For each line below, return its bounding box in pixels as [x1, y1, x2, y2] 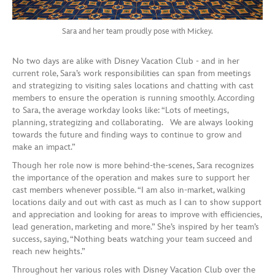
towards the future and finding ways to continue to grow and [12, 129, 242, 140]
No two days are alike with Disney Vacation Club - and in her [12, 55, 239, 66]
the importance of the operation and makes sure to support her [12, 172, 250, 183]
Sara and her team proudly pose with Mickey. [62, 26, 213, 36]
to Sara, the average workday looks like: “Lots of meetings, [12, 104, 228, 115]
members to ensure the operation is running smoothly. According [12, 92, 255, 103]
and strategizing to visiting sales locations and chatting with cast [12, 80, 254, 91]
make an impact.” [12, 141, 76, 152]
